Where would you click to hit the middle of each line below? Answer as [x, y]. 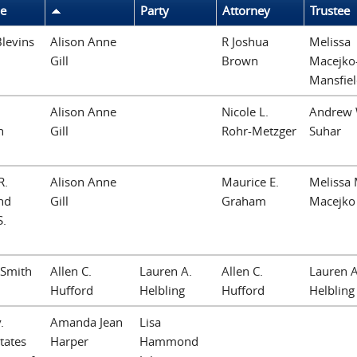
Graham [244, 200]
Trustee [330, 10]
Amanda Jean [86, 322]
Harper [69, 341]
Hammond [169, 341]
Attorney [246, 10]
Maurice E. [250, 181]
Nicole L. [245, 111]
